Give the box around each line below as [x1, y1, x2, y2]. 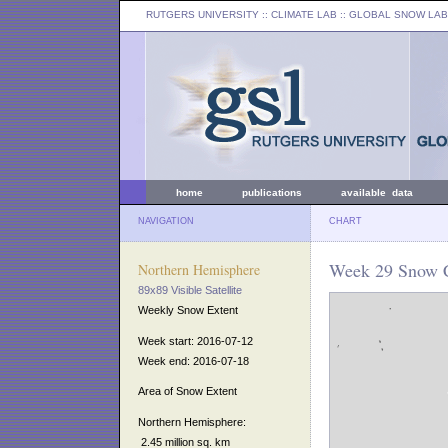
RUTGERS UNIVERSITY [146, 9, 259, 20]
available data [341, 187, 413, 198]
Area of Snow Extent [138, 385, 237, 398]
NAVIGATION [138, 216, 194, 226]
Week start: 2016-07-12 [138, 334, 253, 347]
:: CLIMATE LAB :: [259, 9, 349, 20]
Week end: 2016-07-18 [138, 354, 249, 367]
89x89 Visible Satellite [138, 284, 242, 296]
